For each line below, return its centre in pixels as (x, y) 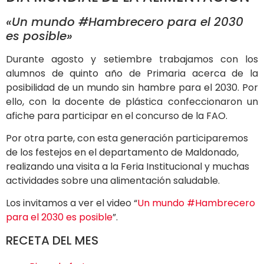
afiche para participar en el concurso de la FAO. (117, 115)
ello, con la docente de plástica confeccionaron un (132, 101)
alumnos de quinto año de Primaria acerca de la (132, 73)
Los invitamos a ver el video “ (72, 203)
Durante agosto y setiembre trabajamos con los (132, 59)
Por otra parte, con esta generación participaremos (127, 138)
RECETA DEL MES (52, 240)
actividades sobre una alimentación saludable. (113, 180)
